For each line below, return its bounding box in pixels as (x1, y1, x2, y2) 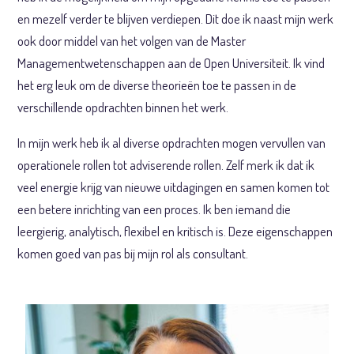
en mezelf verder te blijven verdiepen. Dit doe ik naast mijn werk (17, 10, 334, 27)
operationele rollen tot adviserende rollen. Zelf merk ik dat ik (17, 156, 315, 173)
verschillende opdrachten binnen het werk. (17, 99, 229, 115)
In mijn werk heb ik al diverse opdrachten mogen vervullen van (17, 134, 326, 151)
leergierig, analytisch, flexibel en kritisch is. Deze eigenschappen (17, 223, 333, 239)
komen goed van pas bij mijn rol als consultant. (17, 245, 249, 262)
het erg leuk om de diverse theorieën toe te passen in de (17, 77, 297, 93)
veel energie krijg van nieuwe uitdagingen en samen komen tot (17, 179, 330, 195)
